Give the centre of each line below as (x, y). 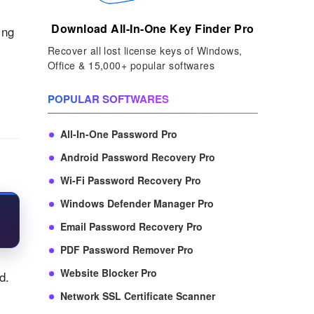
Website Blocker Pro (109, 272)
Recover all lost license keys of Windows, (145, 50)
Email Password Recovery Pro (131, 226)
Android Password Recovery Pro (138, 157)
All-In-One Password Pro (119, 134)
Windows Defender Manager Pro (137, 203)
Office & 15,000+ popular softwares (131, 65)
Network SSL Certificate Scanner (138, 295)
